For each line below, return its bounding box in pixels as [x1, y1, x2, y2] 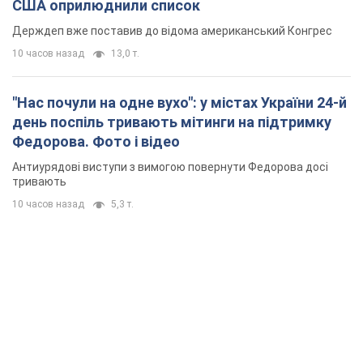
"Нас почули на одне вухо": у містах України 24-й [12, 94, 347, 112]
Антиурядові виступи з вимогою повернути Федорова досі [12, 160, 328, 174]
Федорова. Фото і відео [12, 133, 180, 151]
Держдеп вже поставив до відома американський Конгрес [12, 24, 332, 38]
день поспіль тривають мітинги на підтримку [12, 113, 331, 131]
